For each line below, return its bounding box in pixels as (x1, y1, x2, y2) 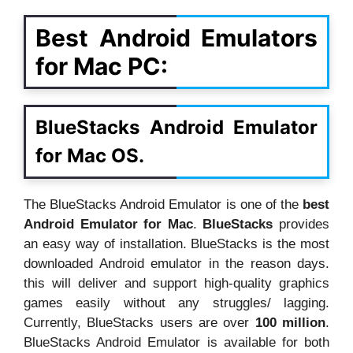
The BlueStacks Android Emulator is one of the (24, 197, 303, 213)
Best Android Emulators (35, 24, 318, 53)
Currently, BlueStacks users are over (24, 315, 255, 331)
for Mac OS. (35, 144, 144, 168)
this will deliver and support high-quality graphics (24, 276, 329, 292)
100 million (255, 315, 326, 331)
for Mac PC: (35, 52, 168, 81)
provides (273, 217, 330, 232)
